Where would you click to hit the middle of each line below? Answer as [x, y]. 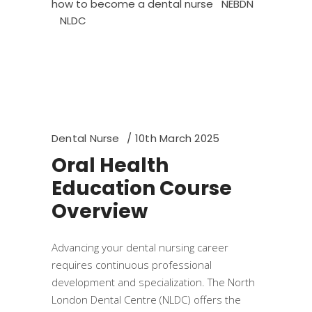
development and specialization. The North [153, 282]
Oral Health [110, 165]
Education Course [142, 188]
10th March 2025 [177, 138]
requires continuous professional [132, 265]
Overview [100, 211]
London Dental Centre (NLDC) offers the [146, 299]
